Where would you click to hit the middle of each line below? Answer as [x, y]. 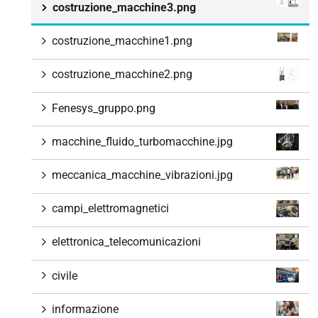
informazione [85, 309]
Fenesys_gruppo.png [104, 108]
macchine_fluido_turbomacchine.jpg [142, 141]
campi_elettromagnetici [110, 209]
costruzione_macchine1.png [122, 41]
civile [65, 275]
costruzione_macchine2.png [122, 75]
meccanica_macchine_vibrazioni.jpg [142, 175]
